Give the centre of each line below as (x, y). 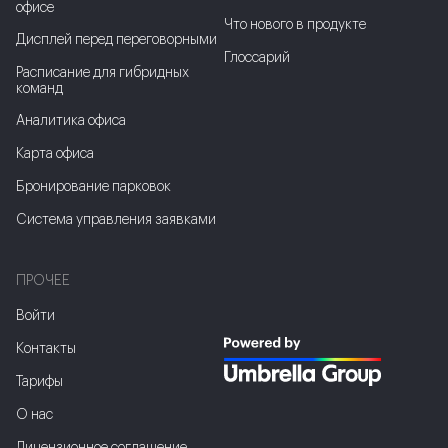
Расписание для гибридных (102, 73)
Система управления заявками (116, 220)
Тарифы (39, 382)
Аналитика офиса (71, 121)
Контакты (46, 349)
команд (39, 89)
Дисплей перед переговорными (116, 40)
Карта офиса (55, 154)
